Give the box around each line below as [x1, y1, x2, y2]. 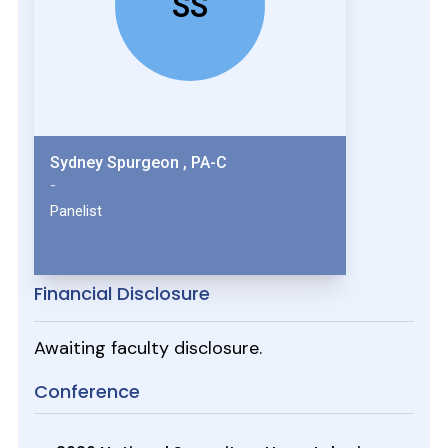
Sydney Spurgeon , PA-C [190, 153, 227, 173]
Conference [33, 379, 140, 405]
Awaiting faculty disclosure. [33, 336, 262, 361]
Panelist [49, 202, 102, 221]
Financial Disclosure [33, 281, 210, 307]
